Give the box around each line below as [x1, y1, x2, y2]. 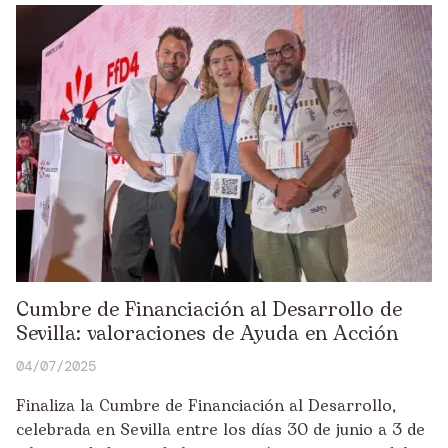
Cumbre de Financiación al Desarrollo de [16, 295, 402, 326]
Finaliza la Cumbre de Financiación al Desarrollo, [16, 394, 396, 419]
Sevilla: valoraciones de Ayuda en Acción [16, 319, 398, 350]
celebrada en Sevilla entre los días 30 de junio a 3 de [16, 418, 425, 443]
